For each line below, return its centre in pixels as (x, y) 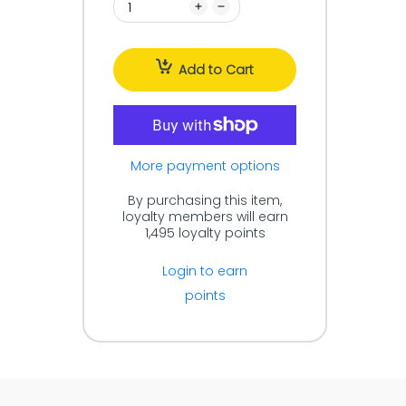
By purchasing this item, (205, 200)
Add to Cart (216, 70)
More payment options (205, 166)
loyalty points (220, 233)
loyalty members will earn (205, 217)
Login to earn (205, 271)
